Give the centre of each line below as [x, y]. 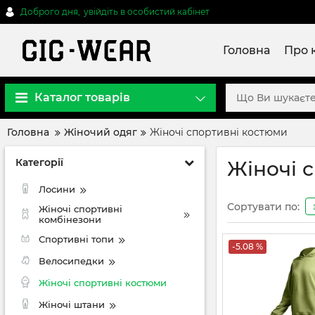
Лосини [57, 189]
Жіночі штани [72, 304]
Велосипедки [71, 261]
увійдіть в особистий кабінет [147, 12]
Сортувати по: [263, 206]
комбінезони [70, 219]
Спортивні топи [76, 239]
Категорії [39, 162]
